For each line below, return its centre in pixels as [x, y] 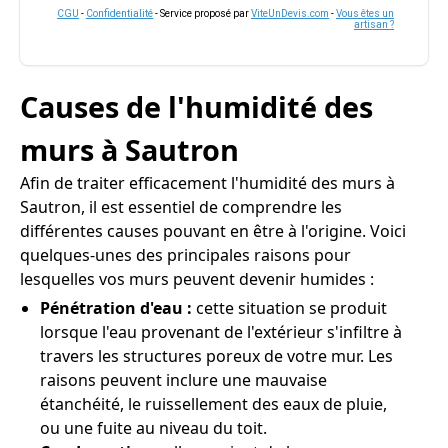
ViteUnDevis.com [290, 13]
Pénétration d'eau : [118, 308]
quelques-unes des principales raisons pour [185, 255]
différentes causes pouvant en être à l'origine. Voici [213, 231]
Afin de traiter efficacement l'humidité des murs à [207, 183]
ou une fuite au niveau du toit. [153, 428]
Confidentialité [119, 13]
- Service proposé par [202, 13]
